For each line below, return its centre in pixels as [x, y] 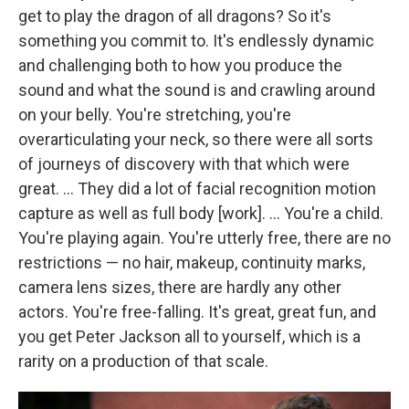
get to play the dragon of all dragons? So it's [175, 16]
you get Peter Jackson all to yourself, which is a [189, 337]
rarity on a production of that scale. [143, 362]
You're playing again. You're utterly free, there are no [204, 238]
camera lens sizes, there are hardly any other [180, 288]
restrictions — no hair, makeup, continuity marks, [192, 263]
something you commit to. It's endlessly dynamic [196, 41]
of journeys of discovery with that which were [184, 164]
